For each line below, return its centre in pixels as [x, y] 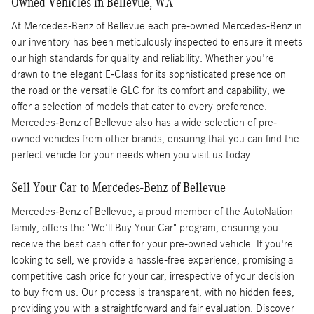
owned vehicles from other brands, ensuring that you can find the [155, 139]
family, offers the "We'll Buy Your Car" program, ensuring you [145, 227]
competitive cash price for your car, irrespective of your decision [153, 276]
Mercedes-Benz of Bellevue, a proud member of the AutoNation [152, 211]
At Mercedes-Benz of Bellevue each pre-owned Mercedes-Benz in [157, 26]
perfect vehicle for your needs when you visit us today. [132, 155]
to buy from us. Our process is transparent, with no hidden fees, [153, 292]
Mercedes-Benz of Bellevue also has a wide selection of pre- [144, 123]
